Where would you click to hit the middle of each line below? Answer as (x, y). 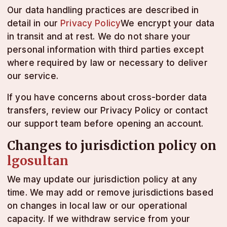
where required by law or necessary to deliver (107, 63)
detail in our (34, 23)
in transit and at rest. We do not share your (99, 36)
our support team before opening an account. (105, 124)
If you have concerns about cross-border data (107, 97)
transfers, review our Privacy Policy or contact (108, 110)
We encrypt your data (168, 23)
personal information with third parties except (105, 50)
